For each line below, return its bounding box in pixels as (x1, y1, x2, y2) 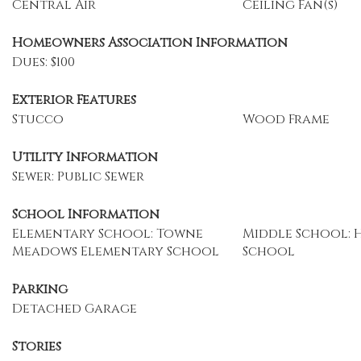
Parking (12, 280, 68, 298)
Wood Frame (242, 110, 330, 128)
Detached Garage (12, 300, 137, 317)
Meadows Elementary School (12, 243, 219, 260)
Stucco (12, 110, 64, 128)
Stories (12, 338, 61, 355)
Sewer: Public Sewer (12, 168, 144, 185)
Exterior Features (12, 91, 136, 109)
